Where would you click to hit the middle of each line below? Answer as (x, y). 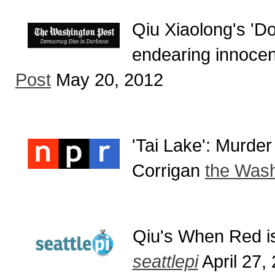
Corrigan (168, 170)
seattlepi (165, 261)
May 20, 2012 (107, 79)
